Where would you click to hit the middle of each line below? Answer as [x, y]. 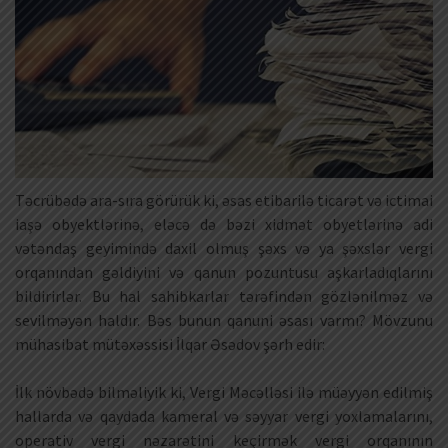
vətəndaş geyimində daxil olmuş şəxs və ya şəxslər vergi [224, 248]
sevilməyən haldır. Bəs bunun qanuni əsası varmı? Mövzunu [224, 320]
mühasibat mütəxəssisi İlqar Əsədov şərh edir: [170, 344]
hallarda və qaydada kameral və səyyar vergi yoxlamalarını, [224, 416]
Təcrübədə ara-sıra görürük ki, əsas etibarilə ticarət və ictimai [224, 200]
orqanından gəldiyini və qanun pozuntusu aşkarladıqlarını [224, 272]
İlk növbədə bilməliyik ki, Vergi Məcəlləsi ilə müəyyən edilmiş [224, 392]
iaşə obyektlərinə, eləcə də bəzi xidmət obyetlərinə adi [224, 224]
